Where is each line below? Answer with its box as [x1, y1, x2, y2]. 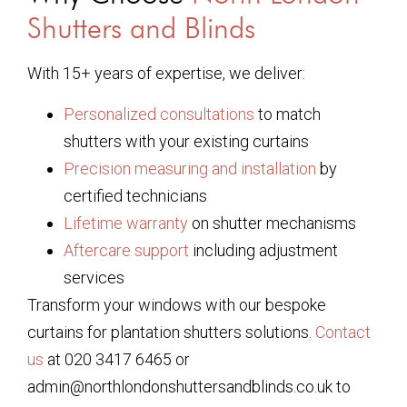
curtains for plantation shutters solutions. [27, 322, 315, 342]
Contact [315, 322, 371, 342]
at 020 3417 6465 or [44, 349, 190, 369]
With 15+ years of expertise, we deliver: [27, 64, 305, 84]
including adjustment [189, 240, 338, 260]
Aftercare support [64, 240, 189, 260]
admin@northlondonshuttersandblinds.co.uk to [27, 376, 351, 396]
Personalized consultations [64, 104, 254, 124]
